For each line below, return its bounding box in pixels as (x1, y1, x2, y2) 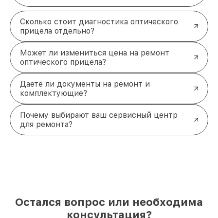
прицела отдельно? (20, 26, 94, 36)
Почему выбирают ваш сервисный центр (20, 110, 178, 120)
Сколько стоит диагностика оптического (20, 17, 178, 26)
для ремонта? (20, 119, 73, 129)
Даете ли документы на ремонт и (20, 79, 150, 89)
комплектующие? (20, 88, 87, 98)
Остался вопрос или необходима (15, 195, 203, 208)
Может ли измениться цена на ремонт (20, 48, 169, 57)
